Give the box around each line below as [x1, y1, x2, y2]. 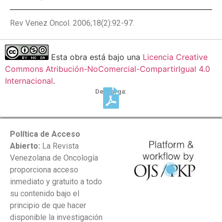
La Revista [40, 141, 79, 151]
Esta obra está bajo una [49, 52, 143, 62]
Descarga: [95, 87, 127, 95]
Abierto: [10, 141, 40, 151]
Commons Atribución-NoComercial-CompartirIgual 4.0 [5, 63, 210, 74]
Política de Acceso [10, 129, 80, 139]
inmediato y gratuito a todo [10, 177, 102, 187]
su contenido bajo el [10, 189, 79, 199]
